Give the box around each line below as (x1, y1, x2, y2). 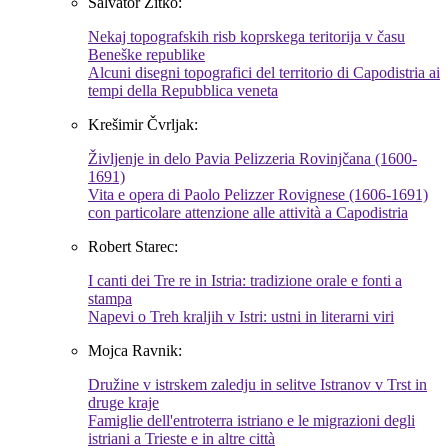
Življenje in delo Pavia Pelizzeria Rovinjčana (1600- (88, 150, 417, 168)
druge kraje (88, 394, 159, 412)
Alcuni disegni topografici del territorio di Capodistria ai (88, 64, 440, 82)
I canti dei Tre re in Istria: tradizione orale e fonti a (88, 272, 402, 290)
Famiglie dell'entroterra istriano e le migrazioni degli (88, 412, 415, 430)
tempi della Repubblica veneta (88, 82, 278, 100)
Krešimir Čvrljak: (88, 116, 198, 134)
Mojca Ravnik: (88, 342, 182, 360)
